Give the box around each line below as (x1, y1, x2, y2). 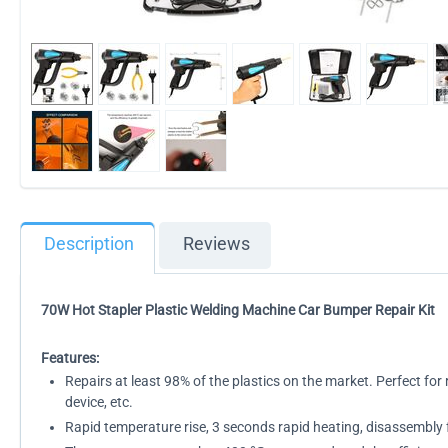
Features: (41, 350, 99, 366)
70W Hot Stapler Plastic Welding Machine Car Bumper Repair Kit (41, 302, 435, 318)
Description (44, 234, 134, 254)
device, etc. (65, 394, 133, 410)
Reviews (183, 234, 250, 254)
